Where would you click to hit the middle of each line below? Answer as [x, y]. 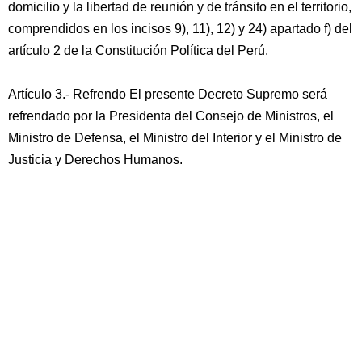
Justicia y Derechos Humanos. [95, 160]
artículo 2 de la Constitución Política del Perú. [138, 51]
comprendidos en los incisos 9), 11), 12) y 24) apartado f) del [180, 29]
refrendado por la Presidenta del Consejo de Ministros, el [171, 116]
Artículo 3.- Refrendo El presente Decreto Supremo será [168, 94]
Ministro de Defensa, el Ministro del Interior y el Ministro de [175, 138]
